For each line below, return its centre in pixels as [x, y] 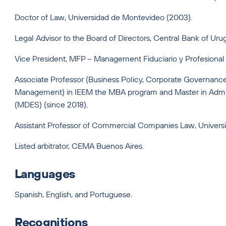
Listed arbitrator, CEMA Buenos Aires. [79, 146]
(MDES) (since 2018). [52, 105]
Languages [45, 173]
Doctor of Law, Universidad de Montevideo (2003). [104, 17]
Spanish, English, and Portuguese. [74, 194]
